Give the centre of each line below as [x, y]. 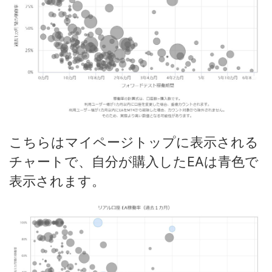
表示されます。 [57, 181]
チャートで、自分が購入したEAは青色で [134, 161]
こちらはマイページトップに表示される [134, 142]
